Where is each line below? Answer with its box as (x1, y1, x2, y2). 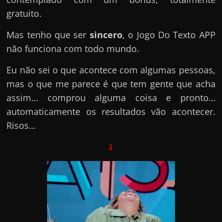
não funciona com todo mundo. (6, 42, 140, 55)
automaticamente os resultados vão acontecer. (6, 105, 216, 117)
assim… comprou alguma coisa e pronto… (6, 91, 216, 104)
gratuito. (6, 7, 42, 19)
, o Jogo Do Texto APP (122, 28, 216, 41)
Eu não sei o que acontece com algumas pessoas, (6, 63, 216, 76)
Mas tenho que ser (6, 28, 90, 41)
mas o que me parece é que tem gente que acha (6, 77, 216, 90)
